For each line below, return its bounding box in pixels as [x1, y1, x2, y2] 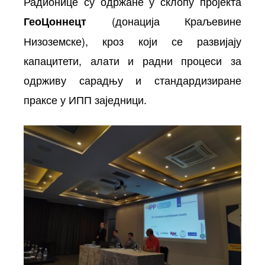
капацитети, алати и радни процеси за [24, 52, 241, 68]
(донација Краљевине [86, 12, 241, 28]
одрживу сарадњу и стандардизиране [24, 72, 241, 88]
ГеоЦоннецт [24, 13, 86, 29]
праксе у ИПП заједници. [24, 91, 147, 107]
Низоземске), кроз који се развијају [24, 33, 241, 49]
